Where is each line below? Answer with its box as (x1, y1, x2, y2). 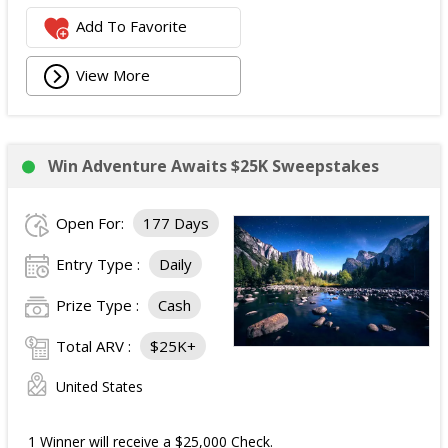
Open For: (56, 213, 128, 233)
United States (56, 377, 143, 396)
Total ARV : (56, 336, 135, 356)
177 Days (143, 213, 209, 233)
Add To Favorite (76, 16, 188, 37)
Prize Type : (56, 295, 143, 315)
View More (76, 64, 151, 85)
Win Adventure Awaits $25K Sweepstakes (48, 155, 379, 177)
